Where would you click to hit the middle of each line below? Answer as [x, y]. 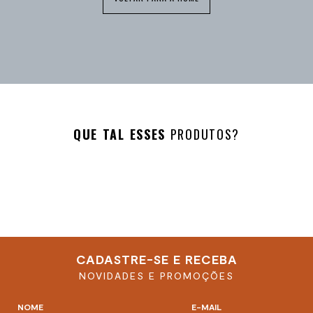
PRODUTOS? [205, 134]
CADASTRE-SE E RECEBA [156, 259]
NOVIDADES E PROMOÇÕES [156, 276]
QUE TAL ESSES [122, 134]
